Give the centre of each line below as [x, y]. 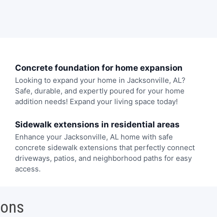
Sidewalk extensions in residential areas [97, 124]
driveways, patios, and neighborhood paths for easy [103, 158]
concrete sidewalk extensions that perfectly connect [105, 147]
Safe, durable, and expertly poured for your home [100, 91]
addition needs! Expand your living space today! [96, 102]
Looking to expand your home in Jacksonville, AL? [100, 80]
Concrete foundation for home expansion [99, 68]
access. [28, 169]
